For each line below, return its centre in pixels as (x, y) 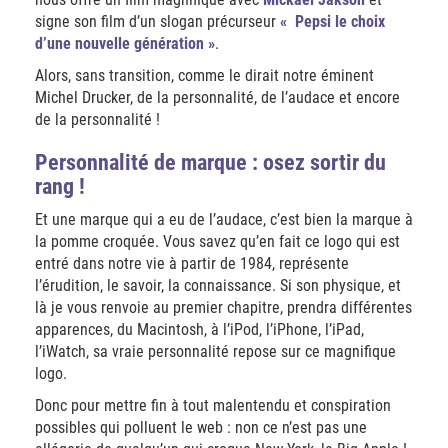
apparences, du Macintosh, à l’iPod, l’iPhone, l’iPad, (199, 329)
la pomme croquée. (99, 241)
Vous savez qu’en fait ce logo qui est (281, 241)
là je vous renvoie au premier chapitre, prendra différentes (223, 307)
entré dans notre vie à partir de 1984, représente (192, 263)
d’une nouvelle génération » (125, 43)
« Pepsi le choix (332, 21)
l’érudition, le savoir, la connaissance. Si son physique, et (218, 285)
